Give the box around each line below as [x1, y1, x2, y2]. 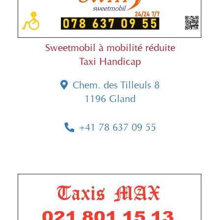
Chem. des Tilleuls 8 [73, 80, 160, 91]
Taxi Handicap [79, 56, 141, 68]
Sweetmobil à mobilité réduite [45, 42, 175, 54]
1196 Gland [84, 93, 136, 105]
